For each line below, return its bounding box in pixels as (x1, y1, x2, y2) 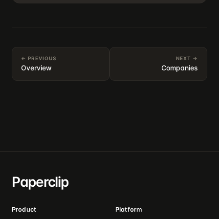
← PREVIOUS (21, 55, 56, 61)
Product (12, 206, 36, 213)
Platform (115, 206, 142, 213)
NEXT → (176, 55, 198, 61)
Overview (21, 64, 52, 72)
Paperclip (12, 174, 68, 190)
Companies (161, 64, 198, 72)
